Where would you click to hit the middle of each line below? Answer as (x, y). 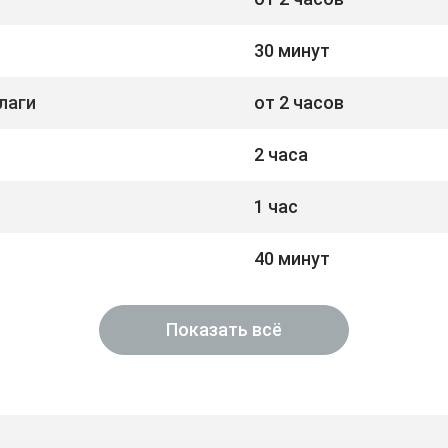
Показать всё (224, 329)
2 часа (281, 154)
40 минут (292, 258)
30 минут (292, 50)
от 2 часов (299, 102)
